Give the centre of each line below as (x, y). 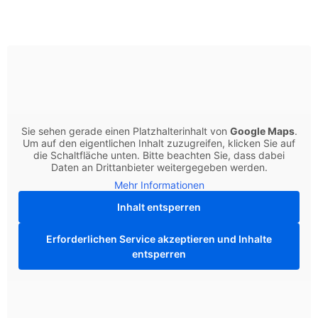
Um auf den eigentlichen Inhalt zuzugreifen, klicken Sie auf (159, 143)
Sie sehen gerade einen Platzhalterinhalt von (125, 131)
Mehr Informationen (159, 185)
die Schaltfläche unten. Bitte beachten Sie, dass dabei (159, 155)
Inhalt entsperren (159, 207)
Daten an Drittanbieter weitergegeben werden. (159, 168)
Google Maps (262, 131)
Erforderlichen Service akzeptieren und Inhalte (159, 239)
